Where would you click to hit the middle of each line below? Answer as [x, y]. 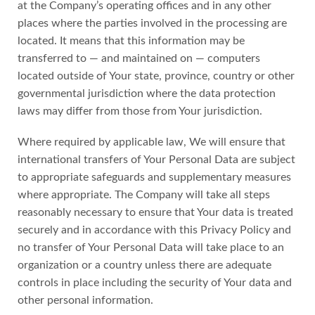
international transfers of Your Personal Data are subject [156, 159]
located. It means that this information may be [131, 40]
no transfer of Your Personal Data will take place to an [151, 247]
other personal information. [85, 300]
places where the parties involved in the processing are [152, 23]
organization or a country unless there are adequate [144, 265]
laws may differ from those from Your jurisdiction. [140, 111]
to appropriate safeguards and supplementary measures [154, 177]
